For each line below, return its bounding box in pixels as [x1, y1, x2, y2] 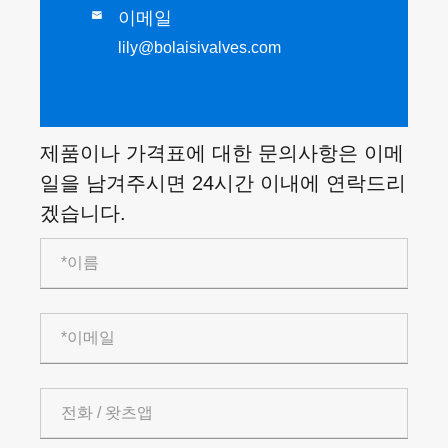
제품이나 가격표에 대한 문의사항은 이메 [40, 142, 404, 165]
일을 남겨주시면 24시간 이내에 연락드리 [40, 172, 406, 195]
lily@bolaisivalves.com [118, 39, 281, 57]
